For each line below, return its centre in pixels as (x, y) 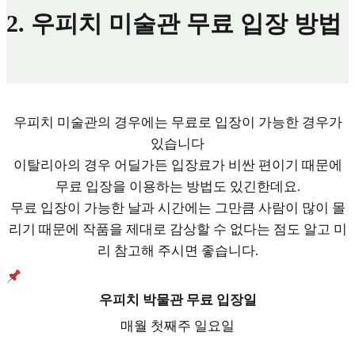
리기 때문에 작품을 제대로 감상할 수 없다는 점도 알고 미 (177, 230)
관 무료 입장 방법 (249, 24)
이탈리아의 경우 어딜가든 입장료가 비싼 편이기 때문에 (177, 166)
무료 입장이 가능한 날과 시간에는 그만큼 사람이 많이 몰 (177, 208)
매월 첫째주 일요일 (177, 326)
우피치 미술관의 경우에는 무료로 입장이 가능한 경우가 (177, 123)
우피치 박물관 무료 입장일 (177, 300)
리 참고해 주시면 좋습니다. (177, 251)
